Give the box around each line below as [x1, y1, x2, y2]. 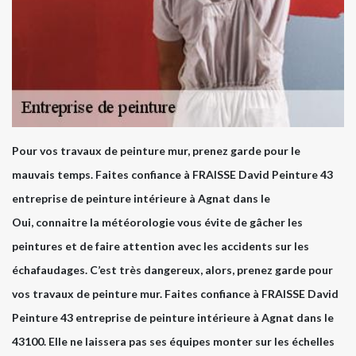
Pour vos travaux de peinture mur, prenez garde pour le [12, 144, 300, 158]
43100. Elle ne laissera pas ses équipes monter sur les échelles [12, 335, 335, 349]
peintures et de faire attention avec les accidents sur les [12, 239, 309, 253]
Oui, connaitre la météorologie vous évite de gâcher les [12, 215, 303, 230]
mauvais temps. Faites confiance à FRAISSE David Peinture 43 [12, 168, 333, 182]
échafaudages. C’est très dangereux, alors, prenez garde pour [12, 263, 333, 277]
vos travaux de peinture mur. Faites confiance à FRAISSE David [12, 287, 339, 301]
